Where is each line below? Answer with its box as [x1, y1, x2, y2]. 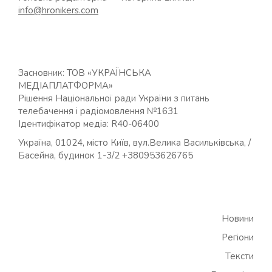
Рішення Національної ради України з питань [18, 92, 209, 105]
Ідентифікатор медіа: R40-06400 [18, 118, 159, 131]
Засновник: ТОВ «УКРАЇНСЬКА [18, 67, 151, 80]
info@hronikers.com [18, 4, 98, 16]
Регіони [222, 231, 254, 243]
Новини [222, 212, 254, 225]
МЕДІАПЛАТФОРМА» [18, 80, 113, 92]
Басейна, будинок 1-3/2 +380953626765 [18, 149, 193, 162]
